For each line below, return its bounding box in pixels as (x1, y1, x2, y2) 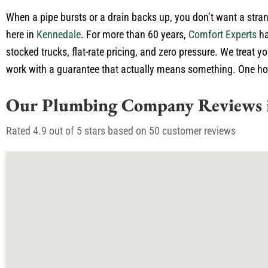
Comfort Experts (188, 28, 257, 41)
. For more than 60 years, (81, 28, 188, 41)
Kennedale (36, 28, 81, 41)
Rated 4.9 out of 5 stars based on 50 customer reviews (6, 124, 236, 137)
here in (6, 28, 36, 41)
